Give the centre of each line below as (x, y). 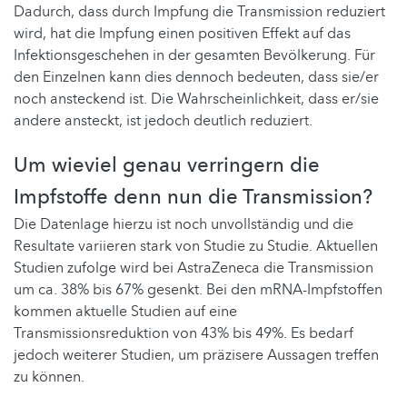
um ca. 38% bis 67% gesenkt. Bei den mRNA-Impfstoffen (198, 289)
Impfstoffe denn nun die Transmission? (193, 197)
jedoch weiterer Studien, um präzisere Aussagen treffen (196, 355)
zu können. (49, 377)
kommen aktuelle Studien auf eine (125, 311)
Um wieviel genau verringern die (167, 165)
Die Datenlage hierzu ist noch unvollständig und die (184, 224)
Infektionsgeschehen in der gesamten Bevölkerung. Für (194, 55)
